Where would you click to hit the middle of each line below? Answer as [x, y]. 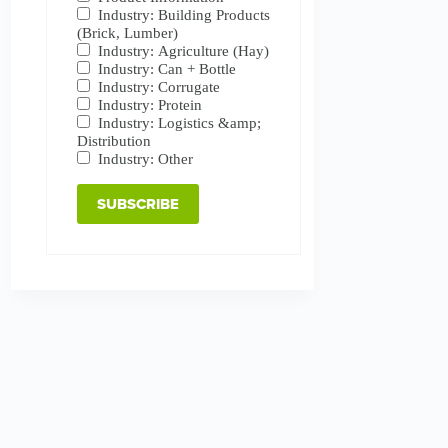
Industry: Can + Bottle [167, 68]
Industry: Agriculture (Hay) [184, 50]
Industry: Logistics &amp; [180, 122]
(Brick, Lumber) [128, 32]
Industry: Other [146, 158]
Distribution [114, 140]
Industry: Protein [150, 104]
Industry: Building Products [184, 14]
